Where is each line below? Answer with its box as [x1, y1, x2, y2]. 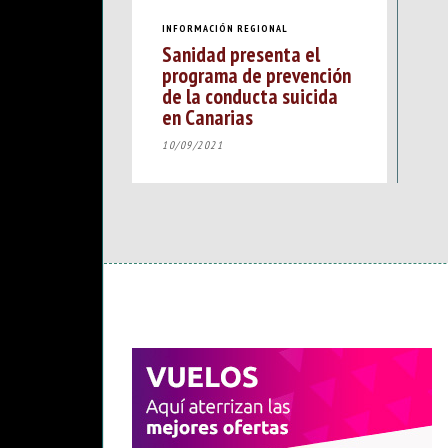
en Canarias [162, 103, 253, 132]
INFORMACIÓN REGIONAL [162, 21, 288, 35]
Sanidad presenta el [162, 40, 320, 69]
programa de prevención [162, 61, 351, 90]
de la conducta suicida [162, 82, 338, 111]
